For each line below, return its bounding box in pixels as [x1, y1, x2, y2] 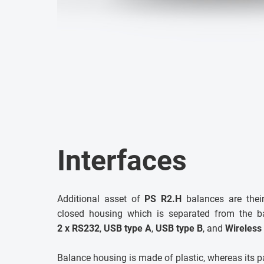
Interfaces [57, 144, 187, 178]
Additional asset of [57, 193, 145, 205]
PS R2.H [144, 193, 182, 205]
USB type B [156, 223, 203, 235]
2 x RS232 [57, 223, 100, 235]
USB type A [104, 223, 151, 235]
